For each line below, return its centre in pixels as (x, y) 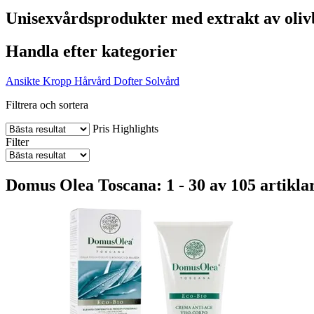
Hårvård (93, 81)
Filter (17, 142)
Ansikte (23, 81)
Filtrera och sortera (47, 104)
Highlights (135, 128)
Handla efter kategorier (91, 51)
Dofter (128, 81)
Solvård (162, 81)
